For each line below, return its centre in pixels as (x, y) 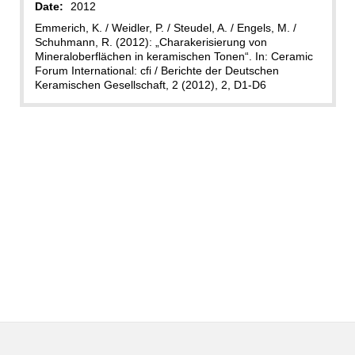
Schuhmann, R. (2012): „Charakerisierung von (151, 42)
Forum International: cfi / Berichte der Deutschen (157, 70)
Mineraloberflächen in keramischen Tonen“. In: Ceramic (174, 56)
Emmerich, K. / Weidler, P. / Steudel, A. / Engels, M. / (165, 27)
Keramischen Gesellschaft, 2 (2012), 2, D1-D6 (150, 84)
